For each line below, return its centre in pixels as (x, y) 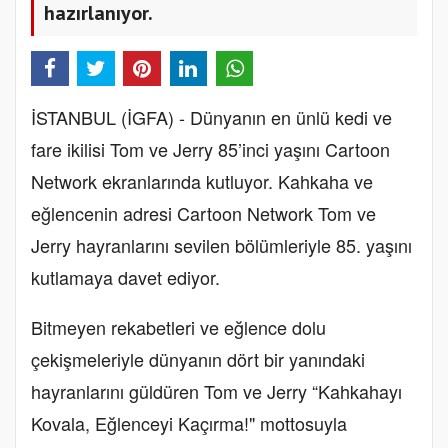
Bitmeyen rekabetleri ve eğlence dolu (178, 327)
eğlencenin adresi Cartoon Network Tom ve (203, 213)
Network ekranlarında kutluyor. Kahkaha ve (202, 181)
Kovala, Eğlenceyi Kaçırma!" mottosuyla (189, 423)
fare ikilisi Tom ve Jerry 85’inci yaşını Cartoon (210, 149)
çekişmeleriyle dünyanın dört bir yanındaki (198, 359)
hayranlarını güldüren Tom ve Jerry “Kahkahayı (216, 391)
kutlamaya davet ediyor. (128, 277)
